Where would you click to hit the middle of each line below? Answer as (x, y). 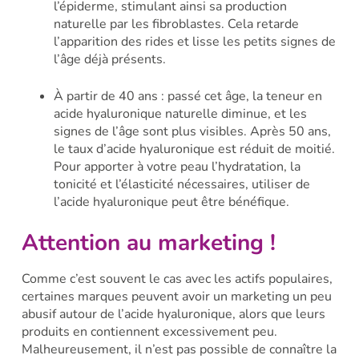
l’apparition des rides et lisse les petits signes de (194, 42)
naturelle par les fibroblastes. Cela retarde (176, 24)
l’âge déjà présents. (109, 60)
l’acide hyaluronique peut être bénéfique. (173, 202)
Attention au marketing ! (148, 243)
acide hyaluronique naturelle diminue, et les (180, 114)
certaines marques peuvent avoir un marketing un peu (176, 296)
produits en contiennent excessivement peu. (149, 331)
